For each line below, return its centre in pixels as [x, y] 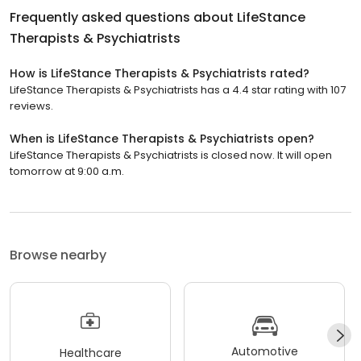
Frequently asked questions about [123, 17]
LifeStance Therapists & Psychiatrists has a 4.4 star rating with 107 [178, 89]
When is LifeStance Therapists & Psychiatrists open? [162, 138]
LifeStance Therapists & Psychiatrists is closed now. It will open [171, 155]
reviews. [31, 106]
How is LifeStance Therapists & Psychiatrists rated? [160, 73]
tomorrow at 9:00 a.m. [67, 171]
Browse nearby [58, 255]
